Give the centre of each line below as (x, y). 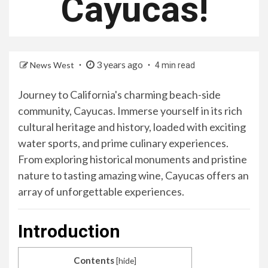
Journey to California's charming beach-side (119, 95)
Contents (94, 261)
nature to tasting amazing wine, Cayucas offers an (133, 176)
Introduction (69, 232)
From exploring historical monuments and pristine (133, 159)
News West (53, 65)
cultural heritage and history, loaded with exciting (132, 127)
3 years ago (120, 65)
